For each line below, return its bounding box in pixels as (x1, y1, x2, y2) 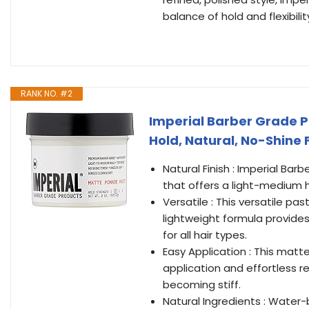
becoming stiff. (163, 277, 241, 292)
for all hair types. (163, 228, 247, 242)
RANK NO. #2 (21, 88, 72, 99)
